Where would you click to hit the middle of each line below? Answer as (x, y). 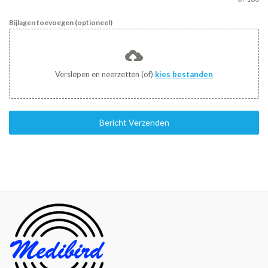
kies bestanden (184, 74)
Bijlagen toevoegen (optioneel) (61, 22)
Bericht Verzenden (134, 122)
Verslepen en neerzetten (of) (105, 74)
